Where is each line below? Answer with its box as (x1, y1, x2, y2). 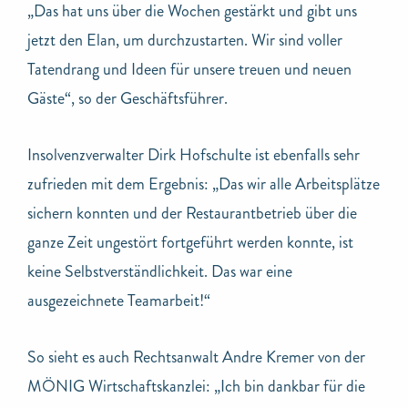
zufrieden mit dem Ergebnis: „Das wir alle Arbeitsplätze (27, 171, 380, 196)
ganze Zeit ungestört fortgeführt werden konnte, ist (27, 229, 353, 254)
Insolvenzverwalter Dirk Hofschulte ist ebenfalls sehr (27, 142, 360, 167)
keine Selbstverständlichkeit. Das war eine (27, 259, 292, 283)
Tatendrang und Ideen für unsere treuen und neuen (27, 56, 352, 81)
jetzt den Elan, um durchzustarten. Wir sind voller (27, 27, 342, 52)
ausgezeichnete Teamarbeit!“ (27, 288, 210, 312)
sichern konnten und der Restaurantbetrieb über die (27, 200, 357, 225)
